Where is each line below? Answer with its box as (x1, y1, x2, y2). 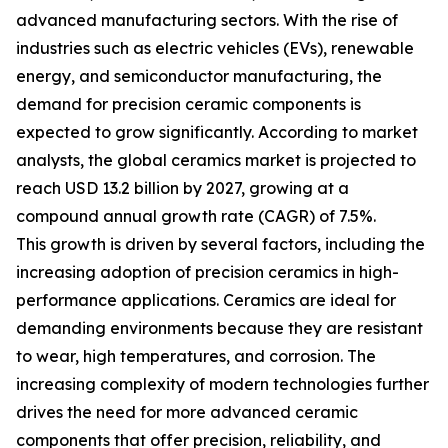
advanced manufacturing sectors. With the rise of (16, 10, 398, 30)
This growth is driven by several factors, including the (16, 234, 425, 254)
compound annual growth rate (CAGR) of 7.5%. (16, 206, 376, 226)
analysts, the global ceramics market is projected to (16, 150, 416, 170)
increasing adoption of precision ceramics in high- (16, 262, 399, 282)
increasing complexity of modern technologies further (16, 374, 429, 394)
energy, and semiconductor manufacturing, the (16, 66, 382, 86)
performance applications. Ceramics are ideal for (16, 290, 396, 310)
